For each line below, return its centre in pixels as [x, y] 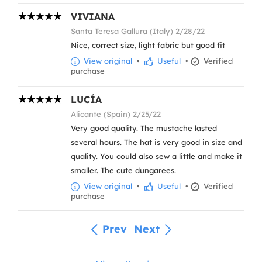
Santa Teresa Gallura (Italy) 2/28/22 [138, 31]
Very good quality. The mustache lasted [144, 128]
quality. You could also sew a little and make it [156, 156]
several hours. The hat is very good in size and [156, 142]
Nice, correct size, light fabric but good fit [148, 45]
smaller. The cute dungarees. [123, 170]
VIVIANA [93, 16]
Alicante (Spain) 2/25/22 [116, 114]
